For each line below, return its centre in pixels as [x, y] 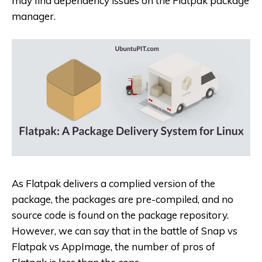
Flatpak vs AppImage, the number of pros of [113, 247]
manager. [34, 16]
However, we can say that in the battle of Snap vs [125, 231]
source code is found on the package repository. [120, 215]
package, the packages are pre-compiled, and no [123, 199]
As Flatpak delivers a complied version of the [113, 184]
